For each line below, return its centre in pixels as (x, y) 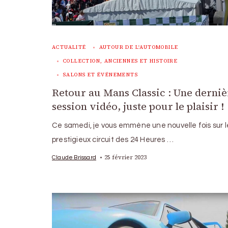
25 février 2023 (125, 157)
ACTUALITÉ (69, 47)
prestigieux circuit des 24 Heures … (113, 139)
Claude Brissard (74, 157)
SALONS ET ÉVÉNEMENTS (101, 74)
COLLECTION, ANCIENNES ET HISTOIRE (121, 61)
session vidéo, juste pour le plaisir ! (138, 106)
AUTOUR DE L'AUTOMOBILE (139, 47)
